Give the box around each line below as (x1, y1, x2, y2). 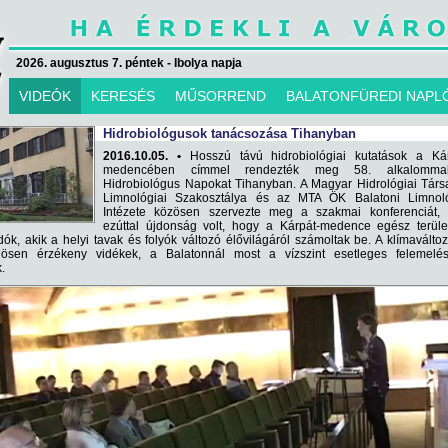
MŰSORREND (175, 88, 266, 104)
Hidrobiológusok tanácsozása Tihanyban (103, 126, 356, 141)
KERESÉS (91, 88, 155, 104)
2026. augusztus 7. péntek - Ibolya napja (16, 56, 242, 70)
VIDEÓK (19, 88, 71, 104)
